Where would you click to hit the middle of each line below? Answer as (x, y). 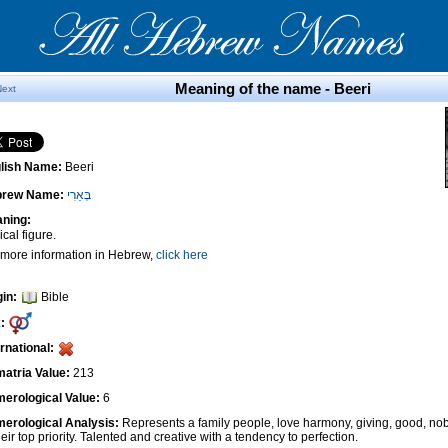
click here (182, 255)
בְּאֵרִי (79, 195)
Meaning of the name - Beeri (273, 88)
